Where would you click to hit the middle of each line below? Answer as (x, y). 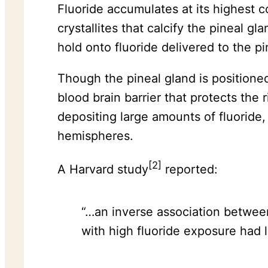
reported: (190, 169)
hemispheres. (95, 135)
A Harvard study (103, 169)
